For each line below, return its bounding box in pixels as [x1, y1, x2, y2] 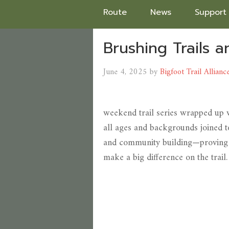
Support [195, 6, 226, 18]
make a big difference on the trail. [103, 150, 227, 166]
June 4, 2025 [103, 65, 147, 79]
